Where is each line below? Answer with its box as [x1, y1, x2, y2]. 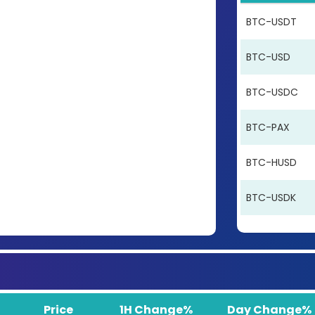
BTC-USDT [245, 15, 297, 30]
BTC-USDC [245, 85, 298, 100]
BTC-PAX [245, 120, 290, 135]
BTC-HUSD [245, 155, 297, 170]
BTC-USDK [245, 191, 296, 205]
